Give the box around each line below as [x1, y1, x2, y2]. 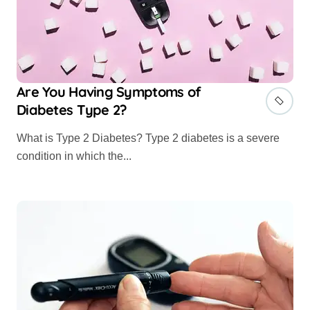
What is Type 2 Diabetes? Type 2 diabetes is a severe [17, 132, 27, 145]
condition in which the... [17, 150, 131, 163]
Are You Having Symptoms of [17, 83, 201, 101]
